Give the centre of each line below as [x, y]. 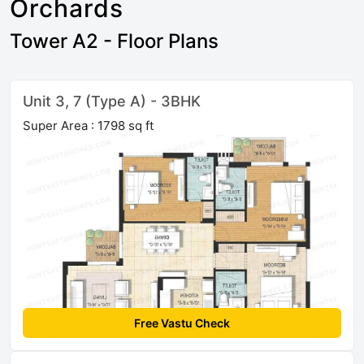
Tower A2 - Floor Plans [114, 41]
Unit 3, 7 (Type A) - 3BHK [112, 102]
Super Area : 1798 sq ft [88, 126]
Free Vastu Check [182, 323]
